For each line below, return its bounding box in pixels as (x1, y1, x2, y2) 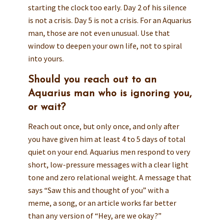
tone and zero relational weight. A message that (27, 172, 192, 183)
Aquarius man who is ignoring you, (27, 89, 192, 99)
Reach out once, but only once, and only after (27, 121, 179, 132)
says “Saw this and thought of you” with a (27, 185, 169, 195)
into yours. (27, 53, 64, 63)
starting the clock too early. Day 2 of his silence (27, 2, 187, 12)
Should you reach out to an (27, 75, 157, 85)
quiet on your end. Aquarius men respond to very (27, 147, 191, 157)
